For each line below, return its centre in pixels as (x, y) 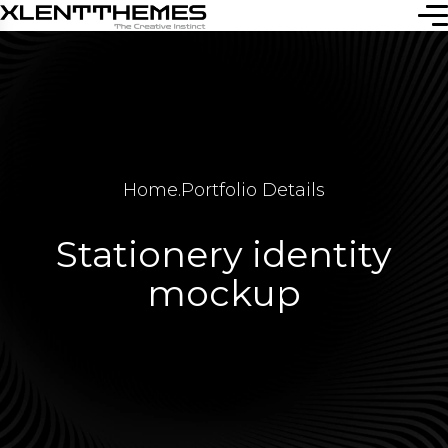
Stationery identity (224, 253)
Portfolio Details (253, 189)
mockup (224, 292)
